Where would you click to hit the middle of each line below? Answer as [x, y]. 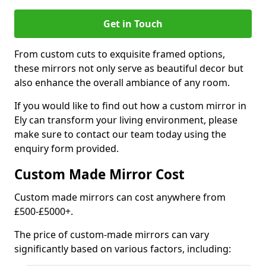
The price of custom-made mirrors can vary [112, 235]
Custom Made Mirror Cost [99, 174]
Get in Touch [133, 24]
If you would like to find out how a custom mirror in [130, 106]
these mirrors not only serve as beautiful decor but [129, 68]
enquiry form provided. [66, 148]
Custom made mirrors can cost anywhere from [120, 197]
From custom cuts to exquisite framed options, [120, 54]
